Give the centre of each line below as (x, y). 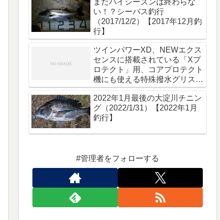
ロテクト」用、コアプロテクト (149, 70)
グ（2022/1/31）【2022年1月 (146, 108)
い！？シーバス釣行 (129, 12)
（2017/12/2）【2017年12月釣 (148, 22)
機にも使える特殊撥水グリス (145, 80)
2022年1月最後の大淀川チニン (148, 98)
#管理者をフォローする (118, 158)
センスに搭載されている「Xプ (147, 60)
